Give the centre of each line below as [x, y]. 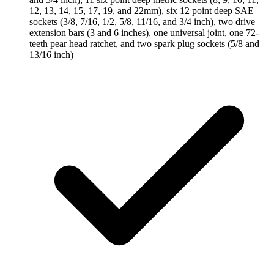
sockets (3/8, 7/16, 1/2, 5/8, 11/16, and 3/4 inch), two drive [142, 21]
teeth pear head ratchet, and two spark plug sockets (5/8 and [144, 43]
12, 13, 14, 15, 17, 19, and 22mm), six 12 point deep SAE [142, 10]
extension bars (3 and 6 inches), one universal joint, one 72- [144, 32]
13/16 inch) [51, 54]
